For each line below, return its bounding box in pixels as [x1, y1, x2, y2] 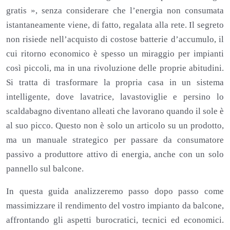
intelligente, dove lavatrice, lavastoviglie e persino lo [6, 91, 224, 102]
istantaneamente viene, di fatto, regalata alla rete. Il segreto [6, 20, 224, 30]
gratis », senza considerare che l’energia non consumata [6, 5, 224, 15]
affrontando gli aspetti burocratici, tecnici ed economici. [6, 215, 224, 225]
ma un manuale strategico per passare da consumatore [6, 135, 224, 145]
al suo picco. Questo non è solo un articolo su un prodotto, [6, 120, 224, 130]
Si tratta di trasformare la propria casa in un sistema [6, 77, 224, 87]
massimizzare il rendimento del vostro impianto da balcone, [6, 200, 224, 210]
